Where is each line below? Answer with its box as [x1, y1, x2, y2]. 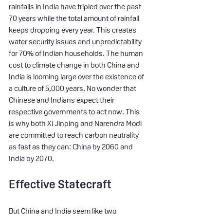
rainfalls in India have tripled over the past [9, 2, 143, 11]
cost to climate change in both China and [9, 60, 141, 69]
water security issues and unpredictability [9, 37, 143, 46]
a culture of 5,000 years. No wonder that [9, 84, 138, 92]
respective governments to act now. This [9, 107, 141, 116]
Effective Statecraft [9, 177, 111, 191]
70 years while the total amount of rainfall [9, 14, 141, 22]
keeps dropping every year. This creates [9, 25, 138, 34]
